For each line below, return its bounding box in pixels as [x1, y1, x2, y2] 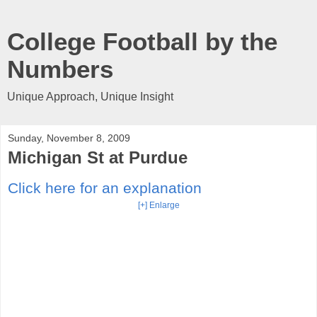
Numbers [7, 56, 113, 83]
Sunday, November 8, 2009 [8, 132, 130, 144]
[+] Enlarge [137, 200, 180, 210]
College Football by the [7, 28, 277, 55]
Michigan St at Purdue [8, 148, 188, 167]
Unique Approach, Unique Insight [7, 91, 173, 103]
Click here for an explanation [8, 179, 202, 196]
